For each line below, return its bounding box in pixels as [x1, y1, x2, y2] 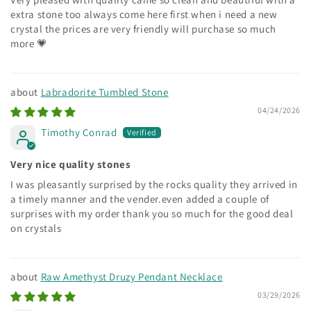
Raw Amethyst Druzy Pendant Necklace [40, 269, 223, 283]
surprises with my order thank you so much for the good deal [10, 206, 294, 220]
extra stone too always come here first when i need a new [10, 7, 278, 21]
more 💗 [10, 36, 48, 50]
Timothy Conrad [41, 125, 117, 139]
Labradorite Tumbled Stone [40, 85, 169, 99]
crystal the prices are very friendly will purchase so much [10, 22, 276, 35]
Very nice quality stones [10, 157, 131, 171]
